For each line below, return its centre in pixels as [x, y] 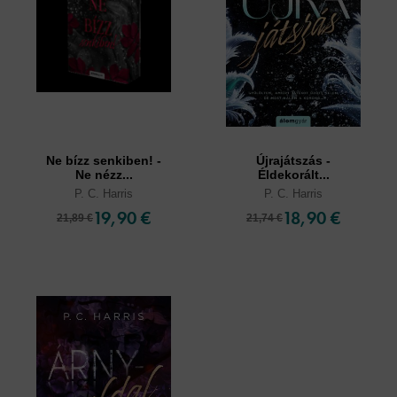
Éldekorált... [293, 175]
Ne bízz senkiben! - [104, 160]
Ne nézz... [104, 175]
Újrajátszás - [293, 160]
